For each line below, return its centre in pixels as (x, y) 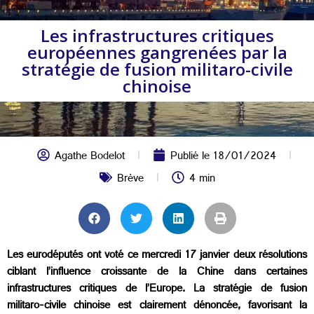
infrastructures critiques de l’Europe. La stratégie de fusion (157, 290)
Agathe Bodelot (89, 157)
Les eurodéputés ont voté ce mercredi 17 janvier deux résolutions (157, 256)
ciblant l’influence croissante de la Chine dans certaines (157, 273)
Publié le (191, 157)
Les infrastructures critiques (157, 35)
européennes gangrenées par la (157, 52)
